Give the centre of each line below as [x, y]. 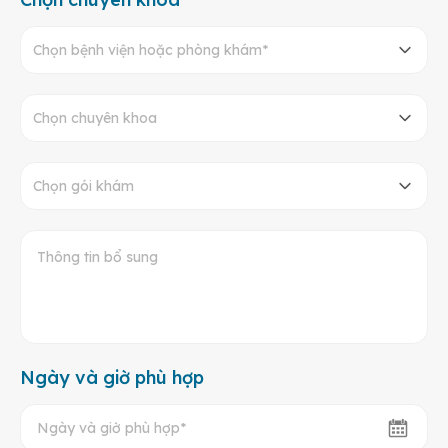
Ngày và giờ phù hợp [112, 377]
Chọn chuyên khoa [95, 117]
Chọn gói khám [83, 185]
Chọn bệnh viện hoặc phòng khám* [150, 49]
